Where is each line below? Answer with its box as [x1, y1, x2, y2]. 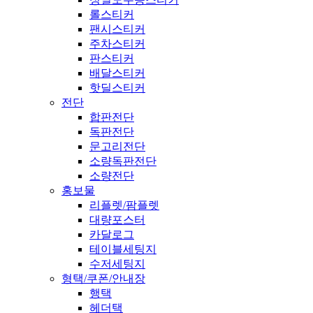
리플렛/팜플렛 [89, 199, 159, 212]
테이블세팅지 [89, 243, 156, 256]
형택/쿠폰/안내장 [61, 272, 145, 285]
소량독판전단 [89, 155, 156, 168]
